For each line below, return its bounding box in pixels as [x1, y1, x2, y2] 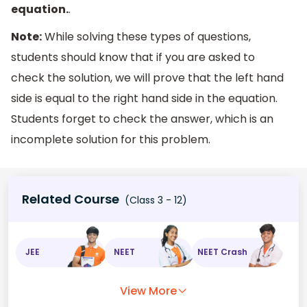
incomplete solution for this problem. [11, 132, 210, 148]
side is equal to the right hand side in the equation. [11, 90, 278, 107]
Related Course [22, 190, 119, 208]
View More [119, 282, 177, 299]
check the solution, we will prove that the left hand [11, 70, 284, 86]
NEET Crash [197, 246, 248, 258]
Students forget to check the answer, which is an [11, 111, 273, 127]
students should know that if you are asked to [11, 49, 255, 66]
